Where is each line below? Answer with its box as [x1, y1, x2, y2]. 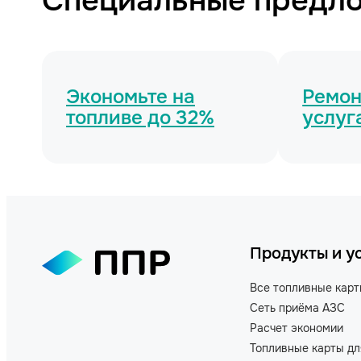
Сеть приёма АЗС [250, 300, 345, 315]
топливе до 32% [66, 105, 214, 130]
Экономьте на [66, 84, 195, 109]
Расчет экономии [250, 320, 343, 335]
